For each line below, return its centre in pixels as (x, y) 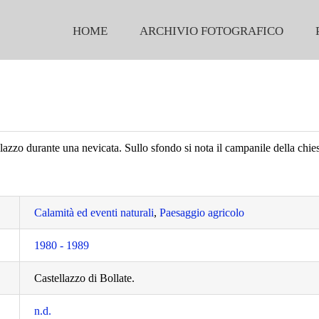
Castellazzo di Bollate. (85, 278)
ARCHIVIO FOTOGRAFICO (211, 31)
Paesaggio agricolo (202, 213)
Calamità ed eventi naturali (94, 213)
